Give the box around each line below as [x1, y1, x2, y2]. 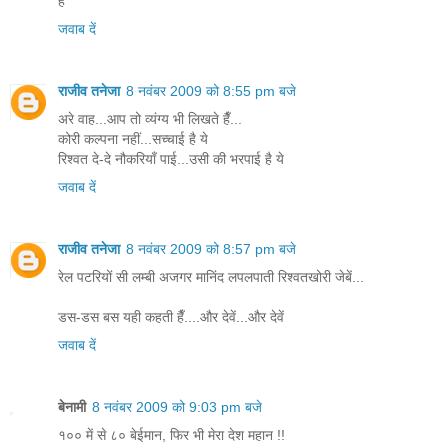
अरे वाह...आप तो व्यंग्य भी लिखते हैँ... [58, 111, 242, 128]
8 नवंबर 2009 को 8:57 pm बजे [126, 241, 296, 258]
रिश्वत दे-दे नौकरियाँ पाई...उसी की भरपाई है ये [58, 151, 284, 168]
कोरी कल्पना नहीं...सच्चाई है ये [58, 131, 208, 148]
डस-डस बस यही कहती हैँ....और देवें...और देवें [58, 309, 284, 326]
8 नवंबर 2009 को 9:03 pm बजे [92, 399, 262, 416]
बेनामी [58, 399, 86, 416]
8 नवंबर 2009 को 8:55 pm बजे [126, 83, 296, 100]
